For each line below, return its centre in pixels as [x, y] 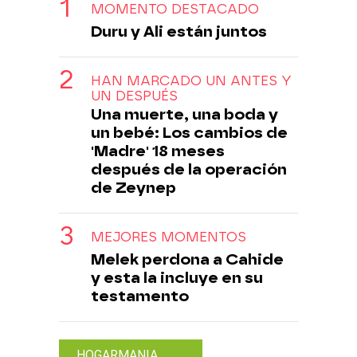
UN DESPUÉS [134, 96]
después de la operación [189, 169]
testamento [140, 296]
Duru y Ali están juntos [179, 31]
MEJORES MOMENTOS [169, 237]
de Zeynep [133, 187]
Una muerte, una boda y [184, 114]
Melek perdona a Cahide [187, 259]
